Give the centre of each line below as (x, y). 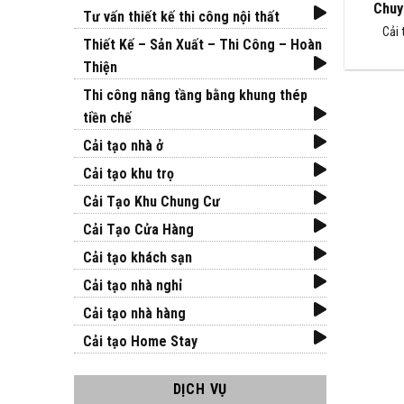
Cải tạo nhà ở (123, 146)
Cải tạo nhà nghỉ (133, 286)
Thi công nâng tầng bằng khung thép (195, 96)
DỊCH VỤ (200, 390)
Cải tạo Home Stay (140, 342)
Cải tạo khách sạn (138, 258)
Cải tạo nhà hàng (134, 314)
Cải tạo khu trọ (129, 174)
